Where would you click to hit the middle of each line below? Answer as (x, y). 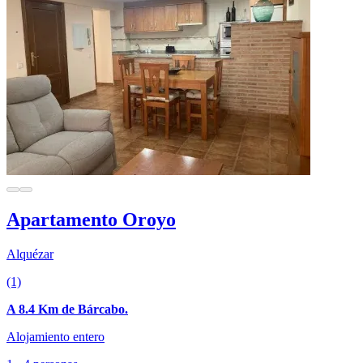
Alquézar (30, 254)
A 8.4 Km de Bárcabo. (67, 309)
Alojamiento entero (56, 337)
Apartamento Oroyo (91, 220)
